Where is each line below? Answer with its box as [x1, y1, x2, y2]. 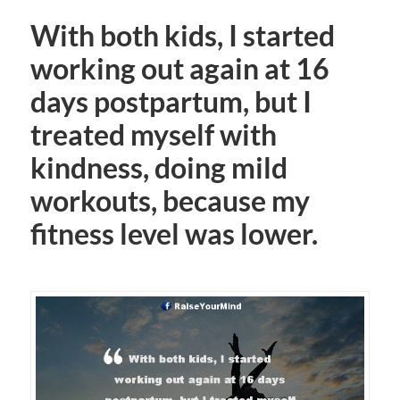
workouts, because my [29, 183, 310, 218]
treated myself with [29, 117, 277, 152]
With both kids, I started [29, 18, 335, 53]
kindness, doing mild [29, 150, 287, 185]
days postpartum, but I [29, 84, 312, 119]
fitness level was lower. [29, 216, 318, 251]
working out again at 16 [29, 51, 329, 86]
